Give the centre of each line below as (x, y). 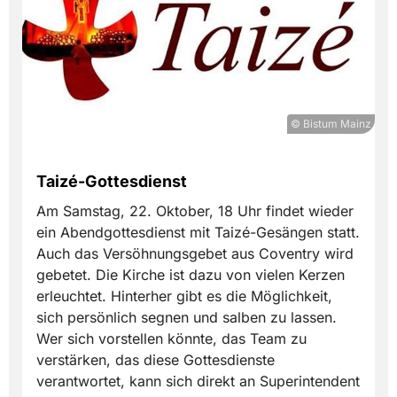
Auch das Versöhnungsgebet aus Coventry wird (195, 254)
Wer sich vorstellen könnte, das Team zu (171, 339)
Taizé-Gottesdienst (112, 182)
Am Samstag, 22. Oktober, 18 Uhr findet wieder (195, 211)
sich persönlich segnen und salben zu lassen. (187, 318)
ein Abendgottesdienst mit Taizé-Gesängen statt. (198, 233)
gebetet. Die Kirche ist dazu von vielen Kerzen (191, 275)
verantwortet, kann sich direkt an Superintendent (198, 381)
